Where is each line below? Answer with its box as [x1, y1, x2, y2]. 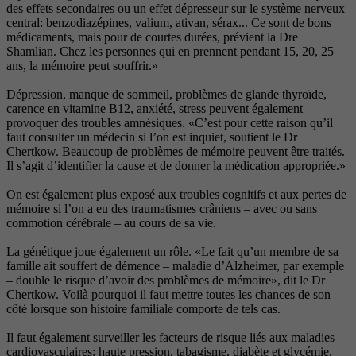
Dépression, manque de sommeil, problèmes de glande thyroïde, [6, 87, 327, 102]
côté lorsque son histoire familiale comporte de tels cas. [6, 302, 281, 316]
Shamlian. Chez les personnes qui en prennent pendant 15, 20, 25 [6, 44, 334, 59]
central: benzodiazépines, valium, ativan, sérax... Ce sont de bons [6, 16, 331, 30]
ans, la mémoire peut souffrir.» [6, 59, 158, 73]
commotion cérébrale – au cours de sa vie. [6, 216, 216, 230]
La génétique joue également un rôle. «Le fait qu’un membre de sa [6, 245, 339, 259]
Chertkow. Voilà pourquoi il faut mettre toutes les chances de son [6, 288, 331, 302]
